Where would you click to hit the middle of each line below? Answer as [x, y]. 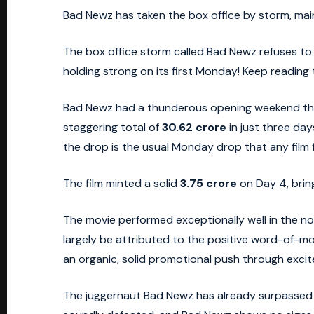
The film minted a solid [122, 184]
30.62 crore [194, 128]
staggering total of [112, 128]
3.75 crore [209, 184]
